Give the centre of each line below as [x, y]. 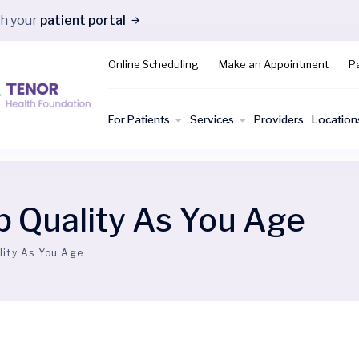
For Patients [139, 119]
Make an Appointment [274, 64]
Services [212, 119]
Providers [279, 119]
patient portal [83, 20]
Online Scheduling [153, 64]
